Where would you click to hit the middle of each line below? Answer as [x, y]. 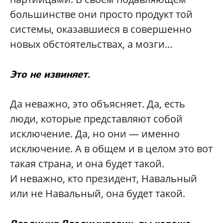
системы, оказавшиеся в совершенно [101, 29]
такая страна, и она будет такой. [87, 163]
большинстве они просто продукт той [101, 14]
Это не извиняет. [50, 74]
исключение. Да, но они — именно [95, 133]
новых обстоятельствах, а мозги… [91, 44]
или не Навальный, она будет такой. [98, 193]
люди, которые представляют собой [96, 118]
